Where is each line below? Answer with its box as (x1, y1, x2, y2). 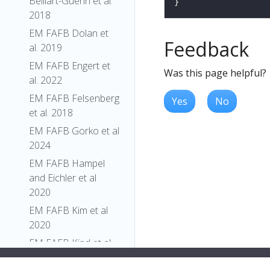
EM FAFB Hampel (29, 157, 105, 170)
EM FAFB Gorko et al (29, 124, 119, 137)
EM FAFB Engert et (29, 59, 110, 72)
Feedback (164, 36, 249, 62)
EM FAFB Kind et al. (29, 236, 113, 250)
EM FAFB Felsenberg (29, 92, 119, 105)
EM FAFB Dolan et (29, 27, 108, 40)
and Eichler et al (29, 171, 96, 184)
